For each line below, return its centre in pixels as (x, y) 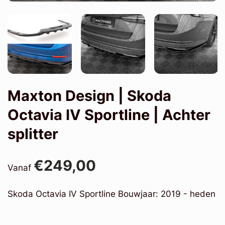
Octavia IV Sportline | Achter (109, 115)
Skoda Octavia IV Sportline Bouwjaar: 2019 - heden (111, 194)
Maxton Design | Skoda (89, 95)
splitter (33, 134)
